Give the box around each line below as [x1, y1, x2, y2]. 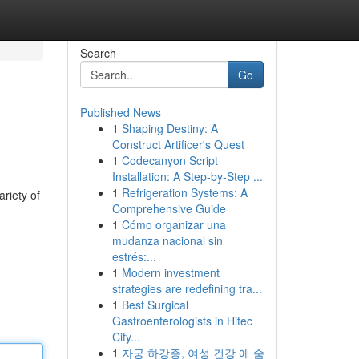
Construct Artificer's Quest [111, 136, 244, 152]
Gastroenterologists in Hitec [111, 313, 252, 329]
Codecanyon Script [121, 152, 218, 168]
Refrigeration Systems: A [121, 184, 248, 200]
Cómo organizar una [121, 216, 226, 232]
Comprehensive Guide [111, 200, 226, 216]
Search [79, 45, 116, 61]
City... [111, 329, 140, 345]
